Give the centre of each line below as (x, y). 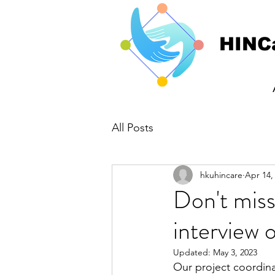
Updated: (193, 252)
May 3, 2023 (235, 252)
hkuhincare (221, 175)
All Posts (133, 127)
